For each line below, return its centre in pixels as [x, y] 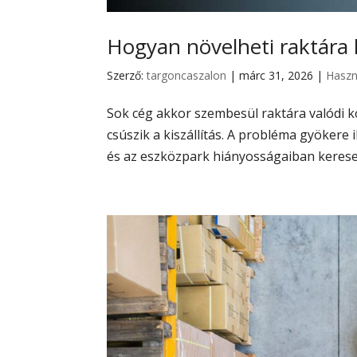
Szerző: [127, 75]
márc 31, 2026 [277, 75]
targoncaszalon [187, 75]
